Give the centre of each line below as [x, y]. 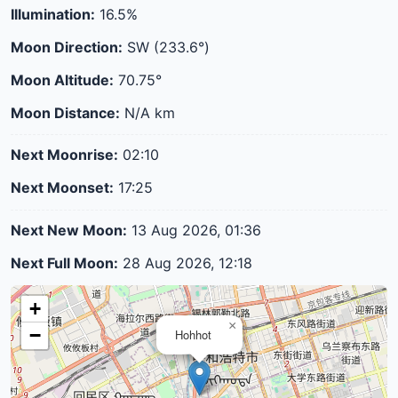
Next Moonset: [62, 188]
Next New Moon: [69, 230]
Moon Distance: [65, 112]
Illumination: [53, 15]
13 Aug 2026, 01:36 [194, 230]
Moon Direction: [67, 47]
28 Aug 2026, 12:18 [185, 263]
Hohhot [193, 334]
